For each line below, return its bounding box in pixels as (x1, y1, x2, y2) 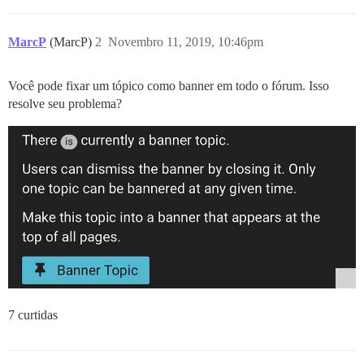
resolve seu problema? (8, 97, 122, 111)
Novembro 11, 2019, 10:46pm (108, 35, 263, 50)
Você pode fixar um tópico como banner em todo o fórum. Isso (8, 79, 329, 93)
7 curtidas (8, 307, 58, 322)
